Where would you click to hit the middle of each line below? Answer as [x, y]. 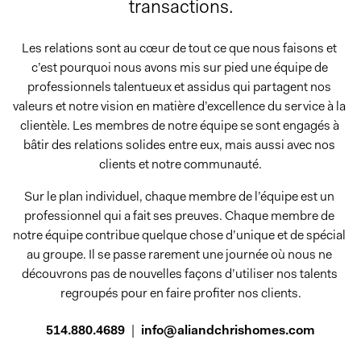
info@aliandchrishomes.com [228, 330]
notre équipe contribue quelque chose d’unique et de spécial [179, 235]
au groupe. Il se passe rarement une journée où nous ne [179, 254]
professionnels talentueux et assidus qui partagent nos [179, 87]
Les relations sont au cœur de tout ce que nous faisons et [179, 48]
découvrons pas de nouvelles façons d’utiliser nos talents [179, 274]
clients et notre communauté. [180, 164]
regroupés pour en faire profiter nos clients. [180, 293]
